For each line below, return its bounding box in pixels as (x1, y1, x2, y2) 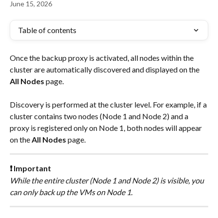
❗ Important (10, 163, 51, 173)
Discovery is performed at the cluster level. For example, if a (10, 100, 208, 109)
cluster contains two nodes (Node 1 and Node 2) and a (10, 111, 190, 121)
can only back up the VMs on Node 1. (10, 187, 132, 197)
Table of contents (18, 25, 76, 35)
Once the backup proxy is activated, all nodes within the (10, 53, 195, 62)
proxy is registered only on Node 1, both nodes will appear (10, 123, 203, 133)
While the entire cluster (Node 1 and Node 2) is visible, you (10, 175, 205, 185)
